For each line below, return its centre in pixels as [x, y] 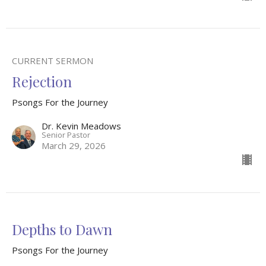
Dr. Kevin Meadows [81, 126]
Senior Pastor [66, 135]
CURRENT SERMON [53, 61]
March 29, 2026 [74, 146]
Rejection [42, 82]
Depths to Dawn [62, 229]
